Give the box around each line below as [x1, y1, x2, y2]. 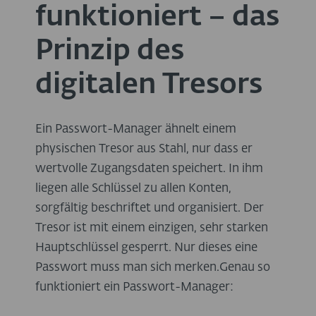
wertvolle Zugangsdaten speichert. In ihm [35, 163, 263, 176]
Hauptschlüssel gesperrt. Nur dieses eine [35, 242, 257, 255]
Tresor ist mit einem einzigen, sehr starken [35, 222, 268, 235]
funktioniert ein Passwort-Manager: [35, 281, 233, 294]
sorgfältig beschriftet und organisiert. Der [35, 202, 264, 215]
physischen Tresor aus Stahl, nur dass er [35, 143, 253, 156]
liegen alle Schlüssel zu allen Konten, [35, 183, 231, 195]
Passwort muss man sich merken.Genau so [35, 262, 270, 274]
